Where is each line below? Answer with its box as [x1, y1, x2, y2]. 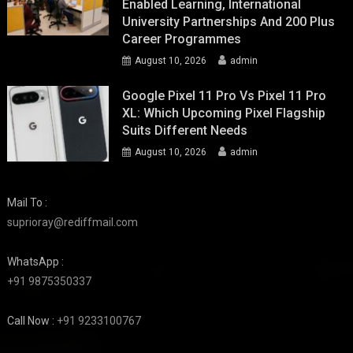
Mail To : [7, 196, 48, 210]
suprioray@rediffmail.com [7, 216, 139, 229]
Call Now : [7, 314, 58, 328]
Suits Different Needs [122, 122, 248, 138]
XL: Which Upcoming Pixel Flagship [122, 105, 326, 121]
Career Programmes [122, 31, 242, 46]
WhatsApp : [7, 255, 65, 269]
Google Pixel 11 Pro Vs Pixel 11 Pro [122, 87, 327, 103]
